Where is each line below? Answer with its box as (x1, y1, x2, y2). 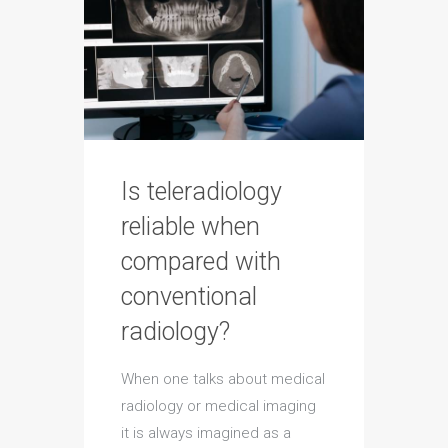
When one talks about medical (121, 370, 325, 389)
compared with (121, 247, 281, 277)
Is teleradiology (121, 177, 282, 207)
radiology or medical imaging (121, 397, 316, 416)
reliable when (121, 212, 260, 242)
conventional (121, 282, 257, 312)
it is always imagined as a (121, 424, 291, 443)
